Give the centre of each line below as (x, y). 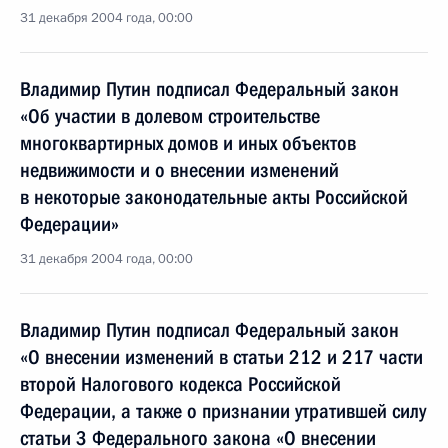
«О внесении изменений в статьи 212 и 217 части (221, 357)
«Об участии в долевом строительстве (170, 116)
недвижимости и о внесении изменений (179, 170)
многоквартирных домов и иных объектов (188, 143)
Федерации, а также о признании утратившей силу (223, 411)
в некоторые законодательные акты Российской (214, 197)
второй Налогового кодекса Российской (180, 384)
